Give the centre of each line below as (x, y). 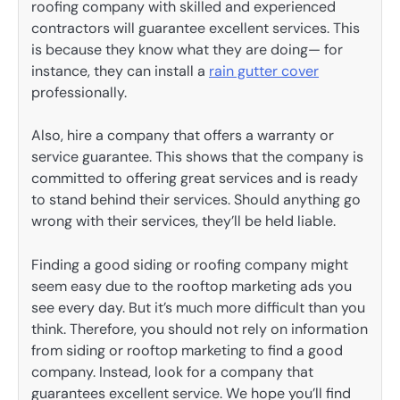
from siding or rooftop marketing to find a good (187, 350)
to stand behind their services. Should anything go (196, 200)
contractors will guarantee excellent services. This (196, 29)
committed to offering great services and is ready (195, 179)
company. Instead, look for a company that (172, 371)
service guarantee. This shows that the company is (197, 157)
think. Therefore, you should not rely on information (200, 329)
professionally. (79, 93)
